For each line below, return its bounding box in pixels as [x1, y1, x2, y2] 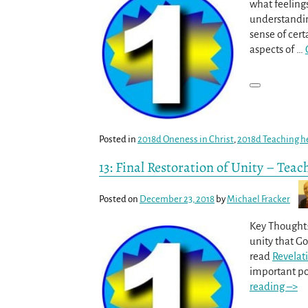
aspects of [249, 43, 296, 55]
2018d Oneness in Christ [137, 134, 234, 145]
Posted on [99, 194, 140, 205]
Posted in [99, 134, 136, 145]
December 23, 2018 [140, 194, 214, 205]
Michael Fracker [227, 194, 290, 205]
